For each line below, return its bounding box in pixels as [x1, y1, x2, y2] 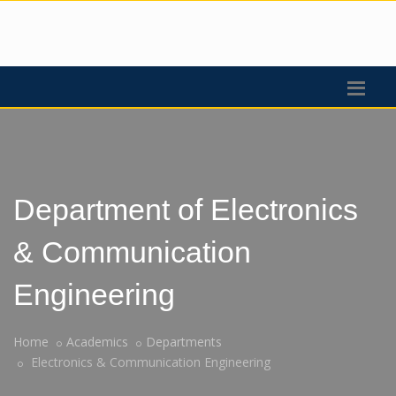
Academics [66, 333, 128, 350]
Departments [146, 333, 222, 350]
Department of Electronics [13, 193, 358, 226]
